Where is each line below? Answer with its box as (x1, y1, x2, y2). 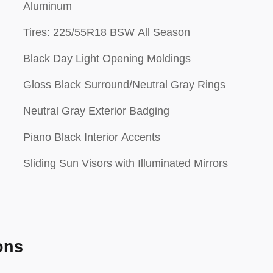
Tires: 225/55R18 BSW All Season (23, 26, 190, 38)
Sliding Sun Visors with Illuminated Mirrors (23, 157, 228, 169)
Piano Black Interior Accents (23, 131, 160, 143)
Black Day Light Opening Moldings (23, 52, 191, 65)
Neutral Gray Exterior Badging (23, 105, 169, 117)
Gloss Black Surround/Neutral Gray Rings (23, 79, 225, 91)
